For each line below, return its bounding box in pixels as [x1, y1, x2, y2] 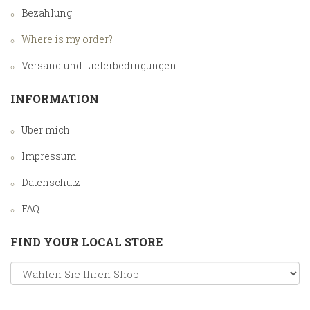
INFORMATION [10, 91, 99, 107]
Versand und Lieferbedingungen [21, 59, 176, 73]
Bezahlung [21, 6, 72, 20]
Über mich [21, 123, 70, 137]
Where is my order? [21, 33, 113, 46]
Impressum [21, 149, 76, 163]
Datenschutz [21, 176, 80, 190]
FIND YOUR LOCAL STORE [10, 235, 163, 250]
